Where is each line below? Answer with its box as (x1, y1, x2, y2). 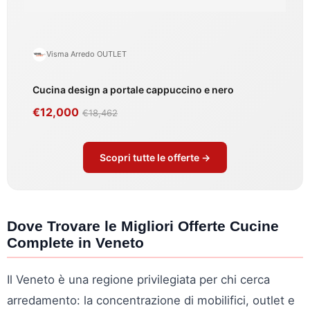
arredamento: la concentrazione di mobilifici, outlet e (7, 293, 295, 307)
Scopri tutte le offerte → (100, 151, 210, 163)
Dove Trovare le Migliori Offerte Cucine (7, 217, 279, 234)
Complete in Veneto (7, 234, 144, 250)
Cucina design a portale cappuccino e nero (33, 83, 234, 95)
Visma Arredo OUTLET (46, 49, 127, 60)
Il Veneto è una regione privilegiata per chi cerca (7, 272, 270, 286)
